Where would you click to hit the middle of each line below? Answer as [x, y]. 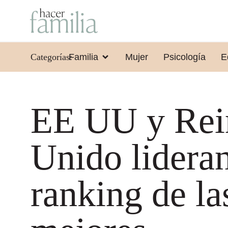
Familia [83, 57]
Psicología [184, 57]
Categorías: [51, 57]
